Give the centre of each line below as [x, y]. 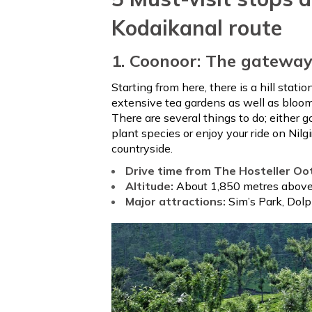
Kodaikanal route [197, 28]
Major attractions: [177, 201]
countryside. [142, 148]
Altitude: [151, 186]
